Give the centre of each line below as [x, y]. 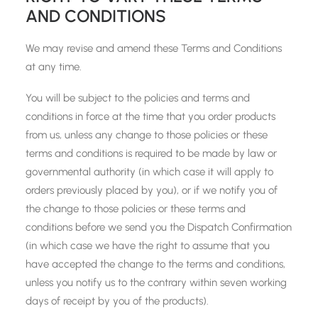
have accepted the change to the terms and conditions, [155, 264]
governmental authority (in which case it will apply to [149, 172]
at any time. [54, 67]
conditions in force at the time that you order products [150, 116]
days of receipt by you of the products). [117, 301]
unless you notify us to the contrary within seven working [156, 283]
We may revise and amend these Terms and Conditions [154, 48]
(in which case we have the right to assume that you [148, 246]
